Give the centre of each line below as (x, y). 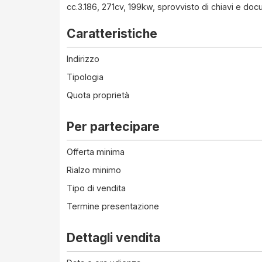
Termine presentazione (113, 206)
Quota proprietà (98, 95)
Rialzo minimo (94, 170)
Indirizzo (83, 59)
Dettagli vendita (113, 238)
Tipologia (85, 77)
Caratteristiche (112, 34)
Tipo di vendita (96, 188)
